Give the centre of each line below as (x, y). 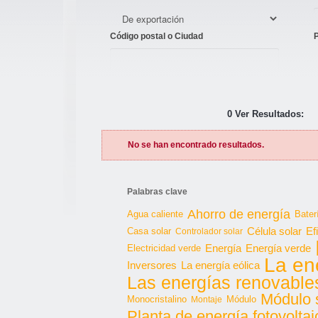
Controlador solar (209, 231)
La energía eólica (220, 265)
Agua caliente (155, 214)
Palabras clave (157, 192)
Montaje (207, 300)
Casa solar (149, 231)
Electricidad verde (164, 248)
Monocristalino (157, 299)
